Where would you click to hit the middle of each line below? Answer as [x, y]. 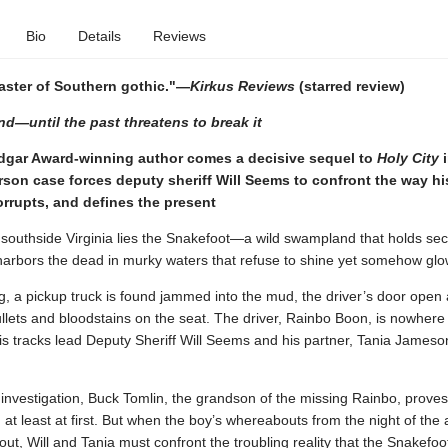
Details [99, 36]
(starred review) [349, 86]
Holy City [407, 158]
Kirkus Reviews [242, 86]
